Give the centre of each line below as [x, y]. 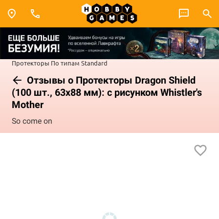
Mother [28, 104]
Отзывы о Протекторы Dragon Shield [110, 80]
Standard [94, 63]
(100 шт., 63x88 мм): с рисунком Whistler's [107, 92]
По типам [65, 63]
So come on [32, 121]
